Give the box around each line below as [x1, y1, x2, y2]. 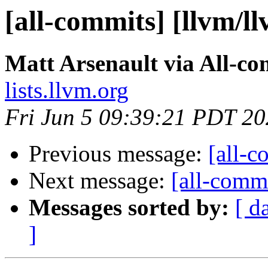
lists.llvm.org [5, 77, 129, 103]
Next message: [29, 167, 171, 194]
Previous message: [29, 141, 208, 167]
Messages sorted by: [29, 194, 229, 221]
